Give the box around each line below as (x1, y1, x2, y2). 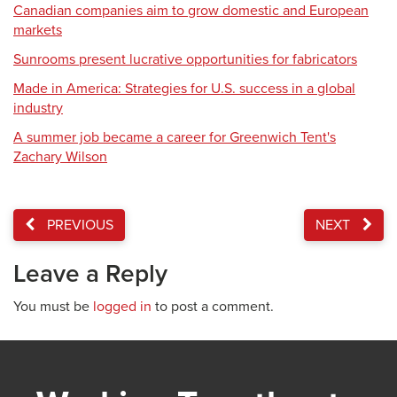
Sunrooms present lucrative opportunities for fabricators (13, 51, 357, 68)
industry (13, 99, 63, 117)
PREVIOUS (43, 216, 113, 234)
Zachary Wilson (13, 148, 107, 166)
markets (13, 21, 62, 39)
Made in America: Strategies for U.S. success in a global (13, 80, 355, 97)
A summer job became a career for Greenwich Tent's (13, 128, 336, 146)
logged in (93, 298, 152, 315)
